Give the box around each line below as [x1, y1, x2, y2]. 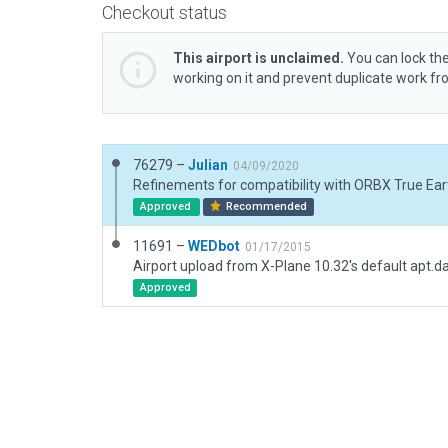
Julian [188, 157, 228, 173]
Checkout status [102, 2, 227, 23]
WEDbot [188, 238, 240, 254]
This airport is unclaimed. [173, 50, 344, 66]
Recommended [223, 200, 308, 213]
